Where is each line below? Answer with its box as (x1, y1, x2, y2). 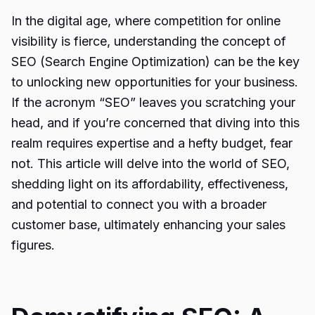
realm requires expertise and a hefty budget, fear (11, 136, 292, 150)
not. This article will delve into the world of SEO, (11, 156, 290, 171)
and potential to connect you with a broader (11, 197, 266, 212)
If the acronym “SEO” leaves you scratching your (11, 95, 295, 110)
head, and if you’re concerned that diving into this (11, 115, 300, 130)
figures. (11, 238, 55, 252)
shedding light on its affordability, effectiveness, (11, 176, 288, 191)
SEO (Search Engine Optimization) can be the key (11, 54, 300, 69)
